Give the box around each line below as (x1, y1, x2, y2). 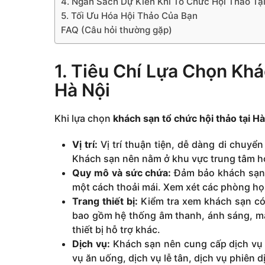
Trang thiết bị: (72, 195, 138, 207)
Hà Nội (54, 79, 110, 101)
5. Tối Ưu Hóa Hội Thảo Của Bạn (61, 9, 198, 21)
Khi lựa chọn (54, 112, 113, 124)
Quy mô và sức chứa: (72, 166, 172, 179)
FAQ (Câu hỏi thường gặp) (61, 24, 172, 35)
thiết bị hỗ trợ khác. (72, 223, 160, 235)
